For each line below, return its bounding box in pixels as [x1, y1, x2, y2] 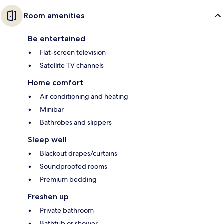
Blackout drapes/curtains [40, 148, 117, 158]
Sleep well [28, 134, 67, 144]
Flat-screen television [40, 47, 106, 57]
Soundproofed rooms [40, 161, 107, 171]
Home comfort [28, 77, 83, 87]
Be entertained [28, 33, 85, 43]
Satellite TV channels [40, 60, 104, 70]
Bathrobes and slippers [40, 117, 112, 127]
